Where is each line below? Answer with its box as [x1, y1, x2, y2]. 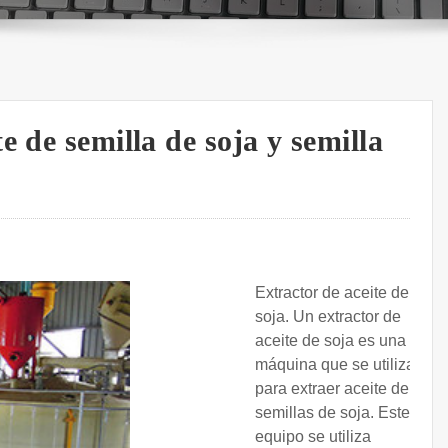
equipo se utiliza [255, 428, 371, 446]
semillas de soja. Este [255, 404, 410, 422]
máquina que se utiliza [255, 356, 415, 374]
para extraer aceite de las [255, 380, 434, 398]
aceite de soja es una [255, 332, 406, 350]
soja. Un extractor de [255, 308, 401, 326]
